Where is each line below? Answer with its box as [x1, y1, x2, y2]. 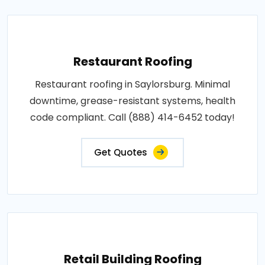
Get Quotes [94, 146, 147, 159]
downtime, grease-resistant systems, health [30, 93, 235, 108]
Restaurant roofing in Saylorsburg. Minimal [35, 77, 230, 91]
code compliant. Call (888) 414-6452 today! [30, 110, 235, 124]
